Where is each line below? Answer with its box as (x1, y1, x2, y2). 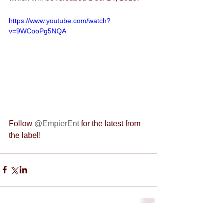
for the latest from (81, 119, 142, 128)
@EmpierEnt (34, 119, 81, 128)
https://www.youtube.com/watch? (9, 17, 110, 25)
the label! (9, 131, 41, 139)
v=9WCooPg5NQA (9, 27, 66, 35)
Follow (9, 119, 34, 128)
